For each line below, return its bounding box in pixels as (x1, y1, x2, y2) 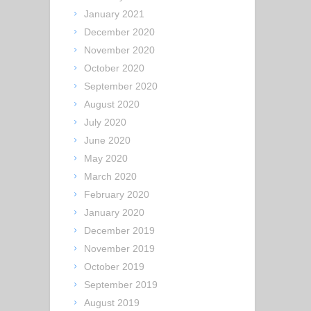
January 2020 (84, 207, 145, 219)
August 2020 (84, 99, 140, 110)
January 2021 (84, 8, 145, 20)
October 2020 (84, 62, 145, 74)
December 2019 (84, 225, 155, 237)
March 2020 (84, 171, 137, 183)
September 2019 (84, 279, 158, 291)
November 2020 (84, 44, 155, 56)
